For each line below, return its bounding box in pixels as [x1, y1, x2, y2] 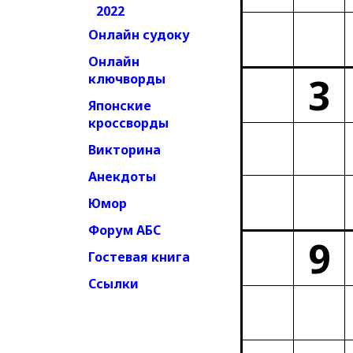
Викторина [88, 141, 161, 158]
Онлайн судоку [88, 26, 190, 43]
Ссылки [88, 275, 139, 292]
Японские [88, 97, 151, 114]
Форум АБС [88, 221, 161, 239]
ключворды [88, 70, 165, 87]
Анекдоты [88, 168, 156, 185]
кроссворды [88, 114, 169, 132]
